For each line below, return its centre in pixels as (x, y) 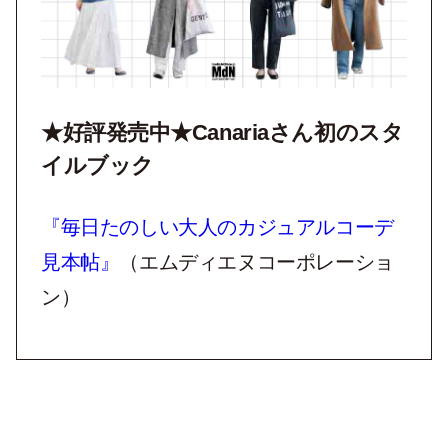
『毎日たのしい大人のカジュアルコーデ (217, 227)
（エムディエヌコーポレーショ (256, 262)
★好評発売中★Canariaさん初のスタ (222, 133)
